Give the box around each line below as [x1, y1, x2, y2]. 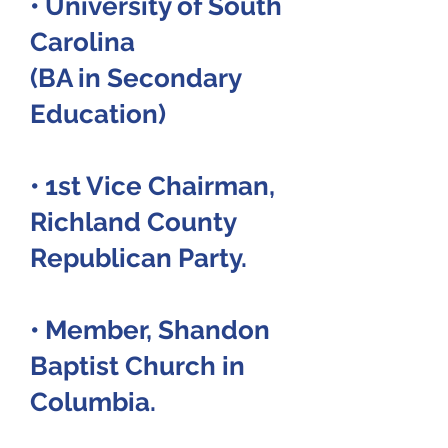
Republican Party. [30, 243, 247, 273]
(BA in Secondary [30, 63, 241, 93]
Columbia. [30, 387, 156, 417]
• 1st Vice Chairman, [30, 171, 275, 201]
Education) [30, 99, 172, 129]
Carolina [30, 27, 135, 57]
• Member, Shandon [30, 315, 270, 345]
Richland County [30, 207, 236, 237]
